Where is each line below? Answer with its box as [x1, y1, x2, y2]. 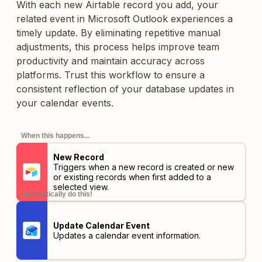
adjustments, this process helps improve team [16, 41, 219, 53]
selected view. [53, 182, 109, 192]
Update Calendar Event [53, 220, 150, 230]
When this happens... [21, 132, 89, 140]
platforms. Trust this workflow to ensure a [16, 69, 205, 81]
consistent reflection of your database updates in [16, 83, 234, 95]
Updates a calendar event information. [53, 230, 201, 240]
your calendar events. [16, 97, 113, 109]
